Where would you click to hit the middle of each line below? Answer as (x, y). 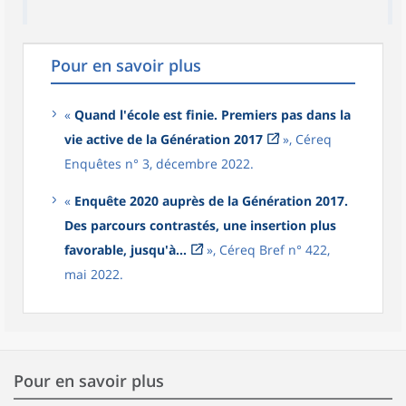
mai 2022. (94, 274)
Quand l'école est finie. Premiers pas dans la (213, 115)
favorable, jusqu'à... (126, 250)
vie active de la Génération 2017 (164, 139)
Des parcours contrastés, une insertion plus (200, 225)
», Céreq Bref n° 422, (266, 250)
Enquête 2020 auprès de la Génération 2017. (211, 201)
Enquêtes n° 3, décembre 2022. (159, 164)
